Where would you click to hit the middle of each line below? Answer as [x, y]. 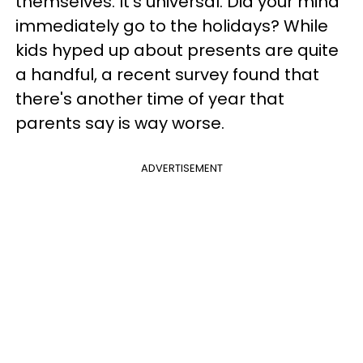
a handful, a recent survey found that [167, 75]
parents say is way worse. [120, 123]
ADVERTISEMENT [181, 168]
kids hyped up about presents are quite [177, 50]
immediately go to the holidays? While [172, 26]
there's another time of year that [150, 99]
